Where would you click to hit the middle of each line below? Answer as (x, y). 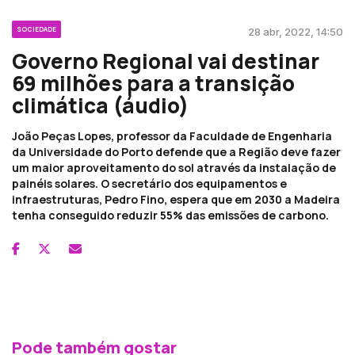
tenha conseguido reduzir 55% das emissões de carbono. (170, 215)
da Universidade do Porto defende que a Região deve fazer (176, 151)
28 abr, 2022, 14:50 (296, 31)
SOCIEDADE (36, 29)
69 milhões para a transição (153, 83)
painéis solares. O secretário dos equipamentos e (149, 183)
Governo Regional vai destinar (166, 61)
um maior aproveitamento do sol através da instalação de (174, 167)
